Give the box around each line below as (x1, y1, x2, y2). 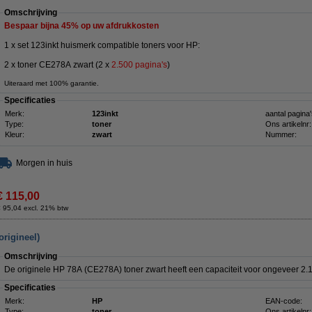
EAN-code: (265, 297, 302, 305)
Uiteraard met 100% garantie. (4, 79, 99, 87)
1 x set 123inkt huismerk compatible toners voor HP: (4, 40, 200, 50)
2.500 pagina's (111, 60, 167, 70)
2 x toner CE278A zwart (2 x (4, 60, 111, 70)
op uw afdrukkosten (79, 21, 159, 31)
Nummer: (265, 130, 297, 139)
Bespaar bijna (4, 21, 61, 31)
